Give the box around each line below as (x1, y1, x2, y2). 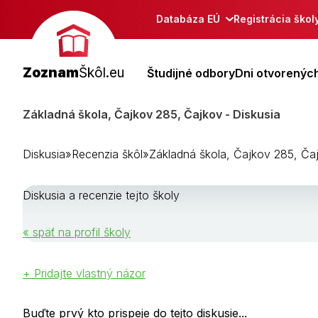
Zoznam (23, 64, 79, 81)
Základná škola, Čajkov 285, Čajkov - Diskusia (23, 106, 280, 121)
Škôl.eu (79, 64, 124, 81)
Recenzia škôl (72, 146, 143, 161)
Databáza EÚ (156, 13, 220, 25)
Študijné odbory (147, 65, 235, 80)
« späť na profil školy (23, 224, 131, 239)
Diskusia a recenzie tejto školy (23, 187, 180, 202)
